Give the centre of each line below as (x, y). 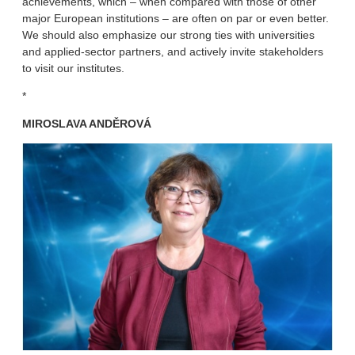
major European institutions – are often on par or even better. (176, 19)
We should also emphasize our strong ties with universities (168, 35)
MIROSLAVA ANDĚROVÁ (87, 124)
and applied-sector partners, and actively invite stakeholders (173, 52)
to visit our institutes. (73, 69)
